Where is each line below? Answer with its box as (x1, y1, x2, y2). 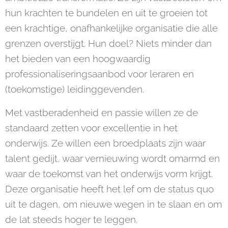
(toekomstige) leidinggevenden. (5, 83, 144, 95)
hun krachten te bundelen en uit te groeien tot (5, 7, 208, 18)
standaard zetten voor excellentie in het (5, 122, 178, 133)
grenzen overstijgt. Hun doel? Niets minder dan (5, 38, 212, 49)
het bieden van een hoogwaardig (5, 53, 151, 64)
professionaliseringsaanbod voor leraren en (5, 68, 194, 79)
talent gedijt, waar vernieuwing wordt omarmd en (5, 153, 220, 164)
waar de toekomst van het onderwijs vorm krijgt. (5, 168, 213, 179)
